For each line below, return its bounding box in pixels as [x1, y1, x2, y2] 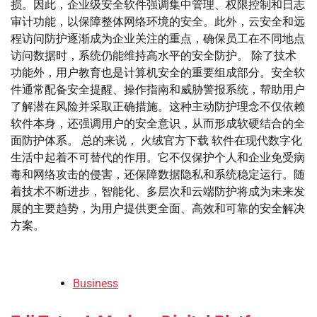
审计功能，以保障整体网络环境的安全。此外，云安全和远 [11, 14, 305, 28]
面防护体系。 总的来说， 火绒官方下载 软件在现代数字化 [11, 133, 302, 147]
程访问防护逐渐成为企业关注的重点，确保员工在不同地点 [11, 31, 305, 45]
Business [73, 276, 118, 290]
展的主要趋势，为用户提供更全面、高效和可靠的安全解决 [11, 201, 305, 215]
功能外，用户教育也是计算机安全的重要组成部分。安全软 [11, 65, 305, 79]
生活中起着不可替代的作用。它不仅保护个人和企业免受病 [11, 150, 305, 164]
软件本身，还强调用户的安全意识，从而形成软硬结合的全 [11, 116, 305, 130]
